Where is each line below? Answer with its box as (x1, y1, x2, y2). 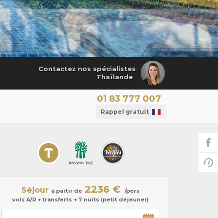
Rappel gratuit (101, 108, 149, 116)
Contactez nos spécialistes (38, 65, 136, 73)
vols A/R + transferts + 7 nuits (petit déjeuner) (12, 196, 149, 203)
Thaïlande (96, 73, 133, 81)
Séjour (21, 185, 49, 195)
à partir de (51, 187, 83, 195)
